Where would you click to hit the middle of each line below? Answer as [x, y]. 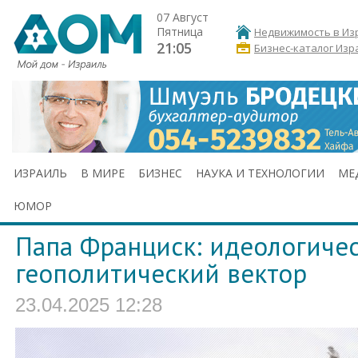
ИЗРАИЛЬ [40, 173]
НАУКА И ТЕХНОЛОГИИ [260, 173]
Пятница [180, 32]
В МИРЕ [103, 173]
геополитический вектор [161, 273]
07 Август [183, 17]
